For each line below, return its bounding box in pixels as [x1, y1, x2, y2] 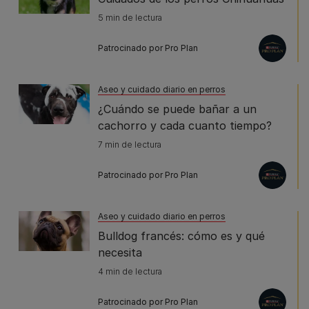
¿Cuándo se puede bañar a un [98, 101, 257, 116]
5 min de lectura [98, 12, 162, 23]
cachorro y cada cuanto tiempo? [98, 118, 272, 132]
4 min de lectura [98, 266, 162, 277]
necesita [98, 245, 142, 259]
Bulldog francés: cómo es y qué [98, 228, 265, 243]
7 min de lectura [98, 139, 161, 150]
